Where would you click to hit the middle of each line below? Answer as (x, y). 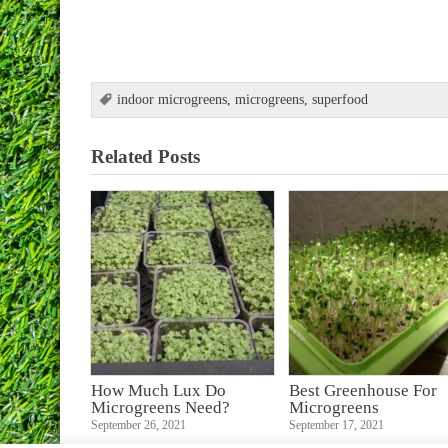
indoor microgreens (171, 99)
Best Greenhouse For (363, 390)
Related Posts (145, 156)
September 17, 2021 (337, 425)
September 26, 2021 (138, 425)
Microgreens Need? (160, 407)
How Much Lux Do (158, 390)
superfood (339, 99)
